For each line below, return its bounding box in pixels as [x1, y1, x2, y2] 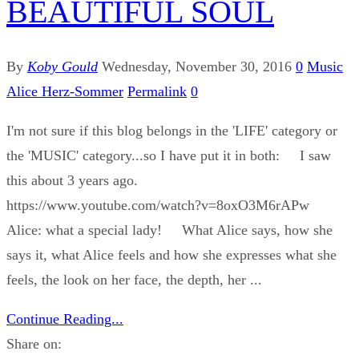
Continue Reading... [6, 311, 123, 328]
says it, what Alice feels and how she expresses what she [6, 247, 337, 264]
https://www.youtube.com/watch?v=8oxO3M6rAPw [6, 197, 325, 214]
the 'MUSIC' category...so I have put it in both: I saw [6, 147, 331, 164]
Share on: [6, 336, 62, 353]
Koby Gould [27, 58, 98, 75]
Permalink [127, 83, 187, 100]
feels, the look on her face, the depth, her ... [6, 272, 262, 288]
